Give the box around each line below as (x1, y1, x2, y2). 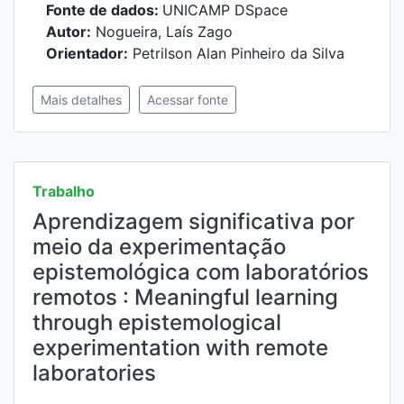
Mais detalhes (41, 92, 122, 107)
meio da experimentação (32, 234, 286, 260)
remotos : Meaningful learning (32, 284, 338, 310)
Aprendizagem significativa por (32, 208, 354, 234)
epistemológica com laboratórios (32, 259, 369, 285)
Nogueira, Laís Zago (91, 23, 233, 41)
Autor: (46, 23, 91, 41)
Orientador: (46, 44, 128, 62)
